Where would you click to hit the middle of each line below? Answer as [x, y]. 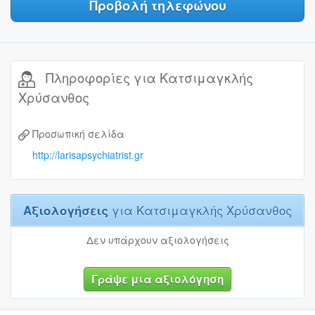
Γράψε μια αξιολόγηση [157, 279]
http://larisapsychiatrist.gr [88, 155]
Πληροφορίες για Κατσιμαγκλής [148, 77]
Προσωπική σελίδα [78, 133]
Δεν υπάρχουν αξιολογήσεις [157, 240]
